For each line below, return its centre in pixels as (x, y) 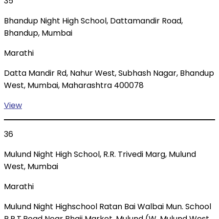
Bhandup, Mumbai (38, 33)
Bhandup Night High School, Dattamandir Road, (93, 21)
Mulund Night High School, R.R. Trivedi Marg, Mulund (100, 154)
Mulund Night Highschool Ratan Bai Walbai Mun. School (108, 207)
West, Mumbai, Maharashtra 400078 (74, 86)
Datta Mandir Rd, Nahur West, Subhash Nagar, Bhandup (109, 73)
